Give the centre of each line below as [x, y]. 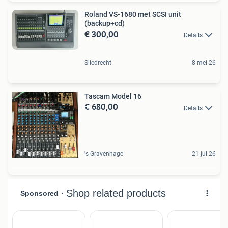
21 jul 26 [204, 154]
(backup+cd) [105, 24]
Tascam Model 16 [113, 96]
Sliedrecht [98, 63]
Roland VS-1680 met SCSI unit [133, 15]
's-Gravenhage [104, 154]
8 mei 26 [204, 63]
